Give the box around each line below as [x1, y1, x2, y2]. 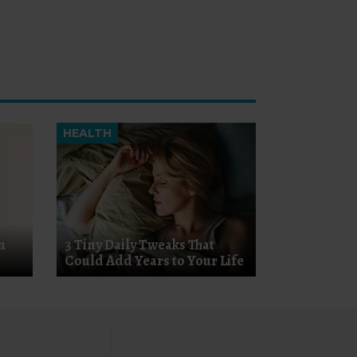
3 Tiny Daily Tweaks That [65, 235, 214, 255]
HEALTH [63, 126, 112, 141]
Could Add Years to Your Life [65, 251, 244, 271]
